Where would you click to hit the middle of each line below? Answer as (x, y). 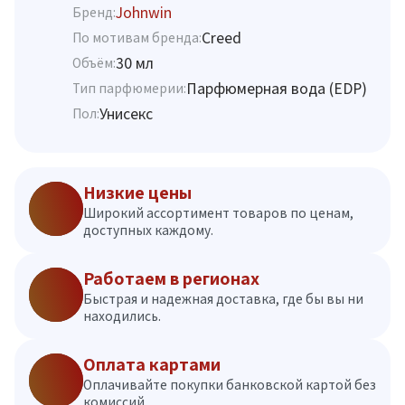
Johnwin (144, 12)
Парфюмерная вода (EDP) (277, 88)
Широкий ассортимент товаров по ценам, (218, 212)
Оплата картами (152, 364)
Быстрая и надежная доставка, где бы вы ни (223, 298)
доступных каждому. (148, 230)
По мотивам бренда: (137, 38)
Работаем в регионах (171, 278)
